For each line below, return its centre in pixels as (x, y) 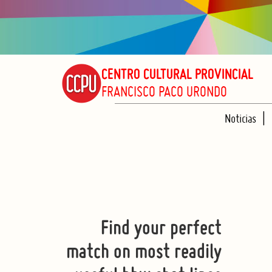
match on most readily (144, 253)
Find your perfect (161, 230)
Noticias (240, 118)
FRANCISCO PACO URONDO (164, 91)
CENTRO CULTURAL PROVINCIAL (177, 75)
